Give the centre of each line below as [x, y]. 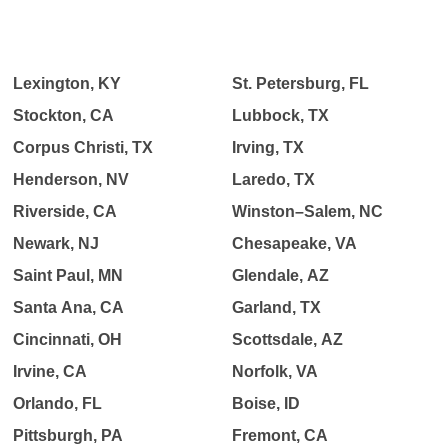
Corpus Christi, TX [83, 147]
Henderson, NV [71, 179]
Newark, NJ [56, 243]
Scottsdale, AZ [287, 339]
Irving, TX [267, 147]
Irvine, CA [50, 371]
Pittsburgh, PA [68, 435]
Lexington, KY [67, 83]
